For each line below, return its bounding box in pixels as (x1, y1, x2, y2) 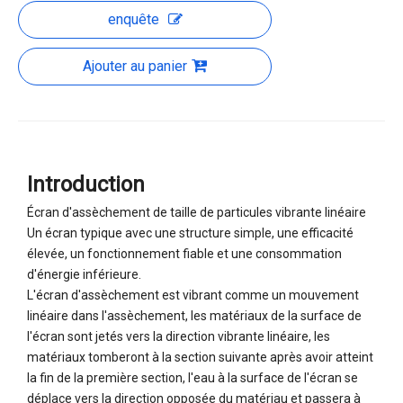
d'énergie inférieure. (27, 266, 141, 282)
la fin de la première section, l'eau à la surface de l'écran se (27, 370, 358, 385)
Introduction (27, 171, 145, 197)
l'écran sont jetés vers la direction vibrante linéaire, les (27, 328, 330, 344)
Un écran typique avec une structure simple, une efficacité (27, 225, 354, 240)
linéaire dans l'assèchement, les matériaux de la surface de (27, 308, 362, 323)
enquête (107, 10, 159, 28)
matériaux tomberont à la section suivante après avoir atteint (27, 349, 373, 364)
